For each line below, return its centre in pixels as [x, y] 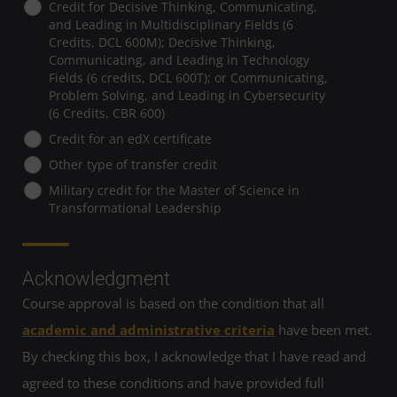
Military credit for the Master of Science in [174, 190]
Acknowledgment [96, 278]
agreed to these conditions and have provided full [173, 382]
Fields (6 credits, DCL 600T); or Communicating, [188, 77]
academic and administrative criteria [148, 329]
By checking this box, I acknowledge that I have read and [194, 356]
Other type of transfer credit [132, 164]
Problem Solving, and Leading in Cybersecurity [187, 95]
